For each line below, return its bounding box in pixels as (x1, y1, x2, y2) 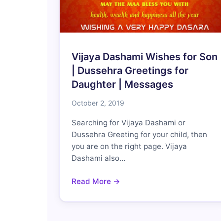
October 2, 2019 (72, 98, 124, 107)
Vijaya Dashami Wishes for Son (72, 50, 218, 63)
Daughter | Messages (72, 78, 173, 90)
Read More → (72, 176, 120, 186)
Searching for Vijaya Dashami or (72, 117, 185, 127)
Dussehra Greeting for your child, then (72, 129, 207, 139)
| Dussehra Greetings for (72, 64, 188, 76)
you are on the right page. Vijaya (72, 141, 187, 151)
